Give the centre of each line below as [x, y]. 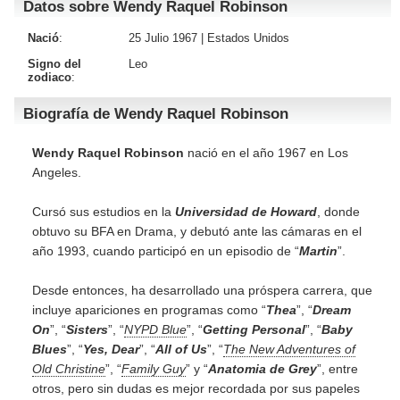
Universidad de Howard [246, 212]
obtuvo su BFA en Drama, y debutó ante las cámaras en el [197, 231]
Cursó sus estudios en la [104, 212]
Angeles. [57, 172]
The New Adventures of [289, 349]
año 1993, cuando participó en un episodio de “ [166, 251]
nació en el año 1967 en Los [266, 153]
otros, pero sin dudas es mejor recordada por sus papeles [196, 388]
